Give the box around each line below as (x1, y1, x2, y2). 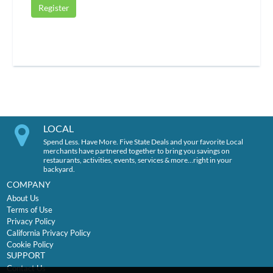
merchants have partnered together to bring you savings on (43, 146, 230, 156)
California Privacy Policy (6, 227, 91, 238)
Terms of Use (6, 204, 52, 214)
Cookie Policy (6, 239, 54, 249)
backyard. (43, 165, 75, 174)
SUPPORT (6, 249, 45, 260)
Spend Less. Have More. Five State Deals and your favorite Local (43, 137, 243, 147)
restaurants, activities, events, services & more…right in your (43, 155, 232, 165)
